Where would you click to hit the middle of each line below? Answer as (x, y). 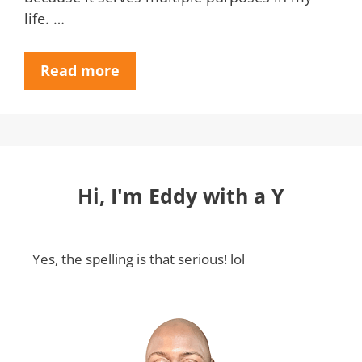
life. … (44, 19)
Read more (80, 70)
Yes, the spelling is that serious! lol (139, 259)
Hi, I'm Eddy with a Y (181, 196)
